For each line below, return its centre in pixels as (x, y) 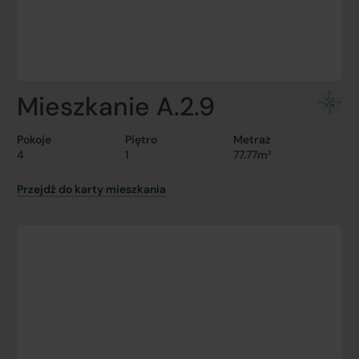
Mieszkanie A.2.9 (115, 107)
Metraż (252, 139)
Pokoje (34, 139)
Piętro (141, 139)
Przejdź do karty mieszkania (91, 189)
